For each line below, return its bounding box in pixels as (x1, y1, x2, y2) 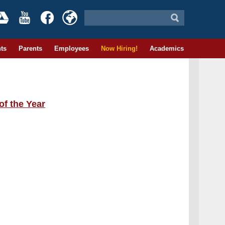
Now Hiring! (100, 45, 138, 52)
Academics (149, 45, 184, 52)
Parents (18, 45, 42, 52)
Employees (54, 45, 89, 52)
